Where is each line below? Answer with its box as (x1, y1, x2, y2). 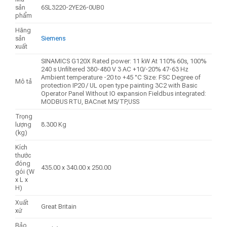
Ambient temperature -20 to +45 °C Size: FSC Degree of (41, 73, 201, 82)
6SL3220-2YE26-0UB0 (41, 4, 104, 12)
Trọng (15, 112, 32, 121)
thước (15, 152, 31, 160)
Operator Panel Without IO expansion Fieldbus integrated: (41, 90, 207, 98)
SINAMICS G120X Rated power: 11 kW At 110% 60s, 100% (41, 57, 207, 65)
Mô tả (15, 78, 32, 86)
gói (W (15, 168, 34, 176)
